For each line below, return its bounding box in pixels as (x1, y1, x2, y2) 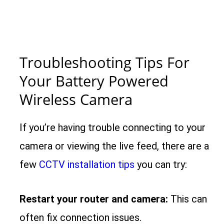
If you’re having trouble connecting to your (19, 121, 206, 134)
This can (168, 193, 207, 205)
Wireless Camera (19, 89, 133, 109)
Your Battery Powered (19, 71, 169, 91)
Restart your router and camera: (19, 193, 168, 205)
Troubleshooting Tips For (19, 52, 190, 72)
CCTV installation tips (39, 158, 135, 171)
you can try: (134, 158, 187, 171)
